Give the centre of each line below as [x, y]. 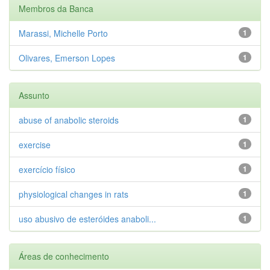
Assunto [34, 95]
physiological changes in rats [74, 194]
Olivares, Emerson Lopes [67, 58]
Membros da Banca [56, 8]
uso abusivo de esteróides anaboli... [87, 218]
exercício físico [47, 169]
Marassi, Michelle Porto [63, 33]
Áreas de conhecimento [64, 256]
